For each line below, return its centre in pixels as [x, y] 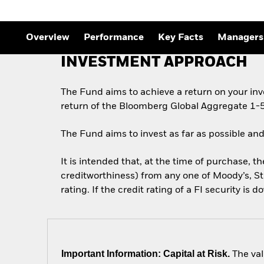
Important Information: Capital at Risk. [146, 253]
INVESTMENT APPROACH [154, 63]
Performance [114, 38]
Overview [48, 38]
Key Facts [181, 38]
